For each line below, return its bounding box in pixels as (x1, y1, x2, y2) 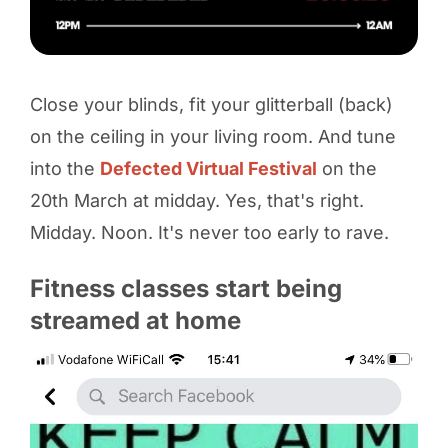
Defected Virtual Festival (99, 157, 317, 179)
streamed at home (29, 305, 241, 335)
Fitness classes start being (29, 273, 342, 303)
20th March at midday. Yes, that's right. (29, 189, 364, 211)
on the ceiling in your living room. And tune (29, 125, 396, 147)
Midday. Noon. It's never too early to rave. (29, 221, 389, 243)
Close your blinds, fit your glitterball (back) (29, 93, 393, 115)
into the (29, 157, 100, 179)
